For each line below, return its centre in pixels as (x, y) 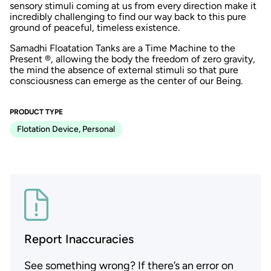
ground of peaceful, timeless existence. (95, 27)
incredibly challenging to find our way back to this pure (128, 16)
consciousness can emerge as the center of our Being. (126, 80)
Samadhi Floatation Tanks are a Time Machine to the (122, 48)
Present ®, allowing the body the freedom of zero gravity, (132, 59)
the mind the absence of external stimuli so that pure (124, 70)
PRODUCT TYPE (36, 112)
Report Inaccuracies (79, 239)
